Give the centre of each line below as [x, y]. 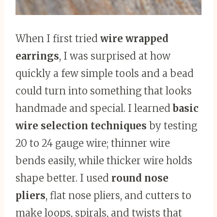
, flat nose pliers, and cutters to [118, 195]
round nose [140, 178]
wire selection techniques [81, 126]
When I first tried [58, 39]
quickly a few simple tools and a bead [105, 73]
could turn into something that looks [104, 91]
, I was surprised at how [115, 56]
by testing [172, 126]
